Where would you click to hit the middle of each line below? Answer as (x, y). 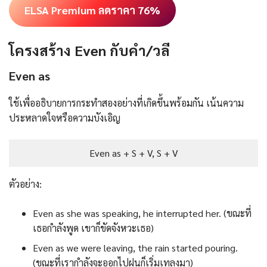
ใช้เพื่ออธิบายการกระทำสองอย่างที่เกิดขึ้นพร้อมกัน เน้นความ (126, 103)
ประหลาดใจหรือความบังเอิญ (65, 117)
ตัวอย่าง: (25, 184)
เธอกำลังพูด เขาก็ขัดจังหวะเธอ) (93, 228)
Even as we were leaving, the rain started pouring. (135, 247)
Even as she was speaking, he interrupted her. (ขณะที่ (142, 213)
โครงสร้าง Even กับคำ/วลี (89, 50)
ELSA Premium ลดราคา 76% (92, 10)
